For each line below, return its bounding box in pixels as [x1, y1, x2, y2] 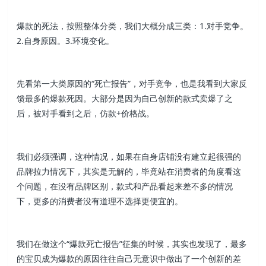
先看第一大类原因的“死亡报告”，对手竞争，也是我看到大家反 [17, 78, 248, 90]
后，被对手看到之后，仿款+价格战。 [17, 107, 155, 119]
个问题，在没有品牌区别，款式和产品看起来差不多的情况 [17, 180, 233, 192]
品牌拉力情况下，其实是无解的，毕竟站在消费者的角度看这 [17, 165, 242, 177]
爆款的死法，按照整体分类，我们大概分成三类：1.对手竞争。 [17, 20, 249, 31]
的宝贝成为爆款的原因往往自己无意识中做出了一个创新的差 [17, 252, 242, 264]
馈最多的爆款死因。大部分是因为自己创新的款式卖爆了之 [17, 93, 233, 104]
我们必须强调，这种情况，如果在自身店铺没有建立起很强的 [17, 150, 242, 162]
